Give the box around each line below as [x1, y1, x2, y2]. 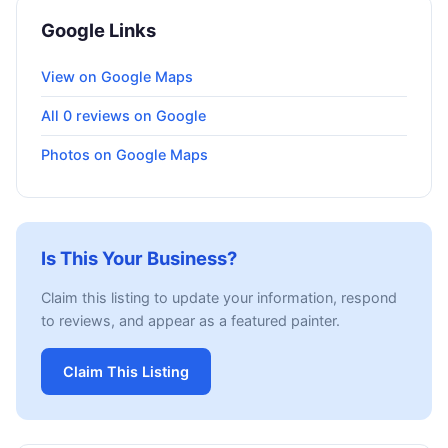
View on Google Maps [41, 68, 193, 86]
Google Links [41, 19, 156, 42]
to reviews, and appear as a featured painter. [41, 312, 340, 330]
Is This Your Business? [41, 247, 237, 270]
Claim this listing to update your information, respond [41, 289, 397, 307]
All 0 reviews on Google [41, 107, 206, 125]
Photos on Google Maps [41, 146, 208, 164]
